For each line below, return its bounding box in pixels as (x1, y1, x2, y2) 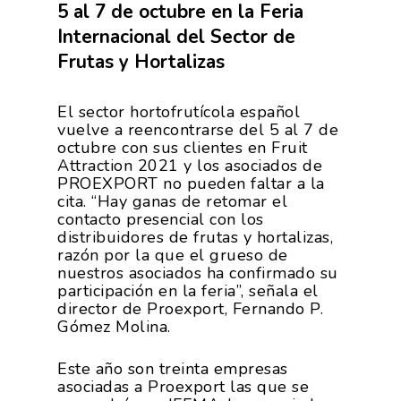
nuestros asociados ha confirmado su (57, 262, 338, 284)
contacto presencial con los (57, 209, 264, 230)
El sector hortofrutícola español (57, 101, 300, 123)
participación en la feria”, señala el (57, 280, 319, 302)
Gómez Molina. (57, 316, 171, 337)
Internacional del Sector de (57, 24, 295, 49)
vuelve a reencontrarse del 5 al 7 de (57, 119, 338, 141)
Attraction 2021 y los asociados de (57, 155, 322, 176)
